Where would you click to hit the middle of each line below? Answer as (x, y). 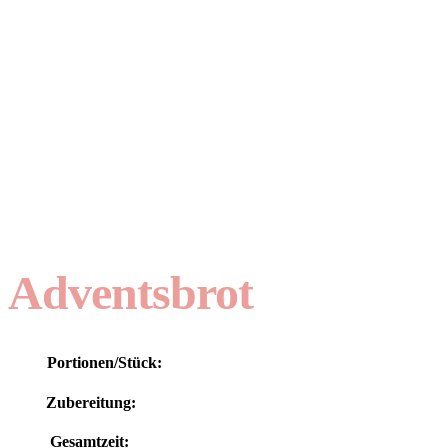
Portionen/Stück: (105, 363)
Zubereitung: (91, 403)
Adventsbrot (131, 292)
